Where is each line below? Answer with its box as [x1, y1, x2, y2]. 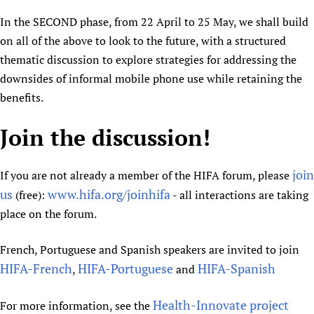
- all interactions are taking [170, 187, 308, 203]
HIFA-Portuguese [78, 260, 173, 278]
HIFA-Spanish [198, 260, 275, 278]
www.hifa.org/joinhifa [48, 186, 170, 203]
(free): [13, 187, 48, 203]
